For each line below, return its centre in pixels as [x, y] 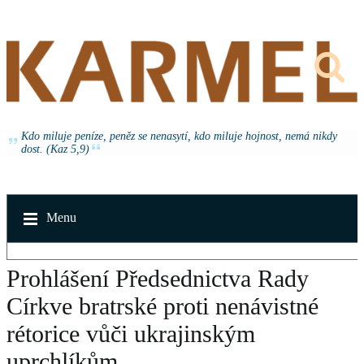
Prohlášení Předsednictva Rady [158, 278]
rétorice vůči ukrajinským [131, 333]
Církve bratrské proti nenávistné [162, 305]
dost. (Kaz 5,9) [55, 149]
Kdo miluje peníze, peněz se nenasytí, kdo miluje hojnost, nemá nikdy [179, 136]
